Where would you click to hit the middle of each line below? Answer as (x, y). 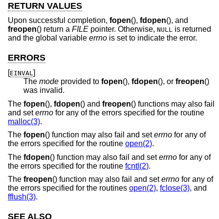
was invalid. (44, 90)
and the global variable (48, 38)
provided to (80, 81)
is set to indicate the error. (152, 38)
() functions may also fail (173, 104)
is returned (192, 29)
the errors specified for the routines (68, 188)
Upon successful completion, (59, 21)
